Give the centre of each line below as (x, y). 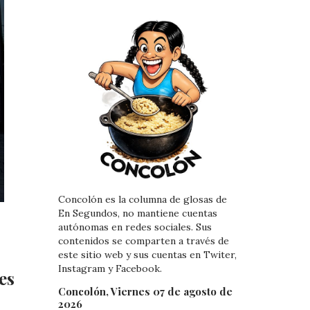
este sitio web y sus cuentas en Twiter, (147, 255)
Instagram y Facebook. (110, 269)
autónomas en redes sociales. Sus (135, 227)
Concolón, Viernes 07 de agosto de (145, 291)
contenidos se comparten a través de (143, 241)
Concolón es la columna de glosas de (142, 200)
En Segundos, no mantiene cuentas (137, 213)
